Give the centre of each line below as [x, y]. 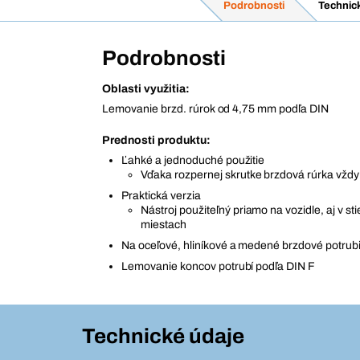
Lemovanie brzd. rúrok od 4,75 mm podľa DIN [216, 109]
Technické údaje [163, 336]
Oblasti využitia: [146, 89]
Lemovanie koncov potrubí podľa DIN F [219, 267]
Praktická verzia [161, 196]
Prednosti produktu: [156, 141]
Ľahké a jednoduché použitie [193, 161]
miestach [164, 225]
